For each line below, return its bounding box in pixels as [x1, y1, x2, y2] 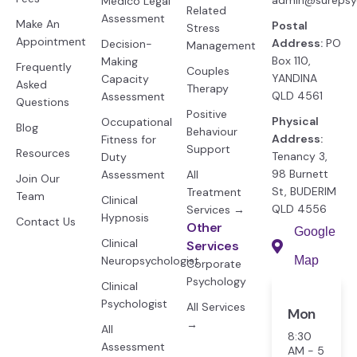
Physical [272, 114, 319, 128]
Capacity [101, 72, 149, 86]
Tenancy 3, [272, 149, 328, 163]
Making [101, 54, 138, 69]
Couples [186, 64, 229, 78]
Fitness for [101, 132, 156, 147]
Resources [16, 146, 70, 160]
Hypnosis [101, 210, 149, 225]
